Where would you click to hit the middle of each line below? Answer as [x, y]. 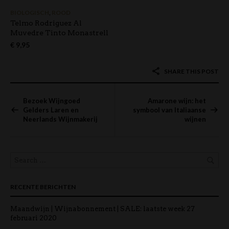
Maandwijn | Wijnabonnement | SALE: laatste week [98, 209]
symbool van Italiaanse [169, 110]
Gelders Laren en [51, 110]
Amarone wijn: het [177, 101]
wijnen [195, 119]
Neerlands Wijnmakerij [60, 119]
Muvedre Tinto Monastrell [59, 33]
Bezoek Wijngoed [52, 101]
